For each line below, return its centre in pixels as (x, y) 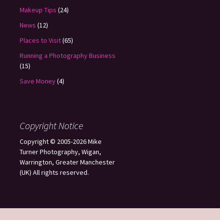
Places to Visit (40, 41)
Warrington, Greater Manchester (67, 162)
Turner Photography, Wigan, (60, 152)
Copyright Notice (51, 126)
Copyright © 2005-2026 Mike (61, 142)
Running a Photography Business (68, 56)
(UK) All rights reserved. (54, 173)
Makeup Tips (38, 10)
